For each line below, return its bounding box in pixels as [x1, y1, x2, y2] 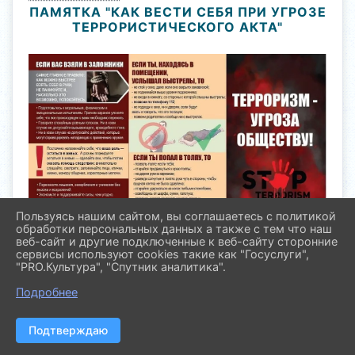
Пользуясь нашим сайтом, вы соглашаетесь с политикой [16, 209, 336, 223]
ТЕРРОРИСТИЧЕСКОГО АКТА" [72, 19, 283, 35]
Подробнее [16, 285, 78, 299]
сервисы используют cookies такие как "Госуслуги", [16, 247, 309, 261]
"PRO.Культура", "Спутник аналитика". [16, 260, 226, 273]
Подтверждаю [29, 323, 108, 337]
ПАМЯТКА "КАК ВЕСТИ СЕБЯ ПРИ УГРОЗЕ [29, 4, 326, 20]
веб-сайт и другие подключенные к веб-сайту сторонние [16, 235, 338, 248]
